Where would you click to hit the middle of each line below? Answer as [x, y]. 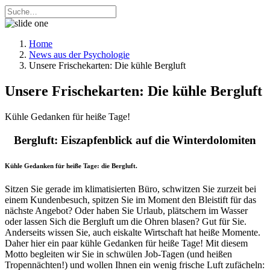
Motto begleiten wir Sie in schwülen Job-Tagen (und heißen [118, 254]
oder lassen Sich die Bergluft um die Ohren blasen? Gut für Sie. [126, 222]
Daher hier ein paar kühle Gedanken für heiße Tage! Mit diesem [126, 243]
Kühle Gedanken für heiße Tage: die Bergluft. [71, 165]
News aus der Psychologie [79, 55]
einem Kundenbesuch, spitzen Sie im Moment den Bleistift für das [130, 200]
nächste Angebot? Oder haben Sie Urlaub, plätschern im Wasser [126, 211]
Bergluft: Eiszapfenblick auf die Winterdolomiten [135, 140]
